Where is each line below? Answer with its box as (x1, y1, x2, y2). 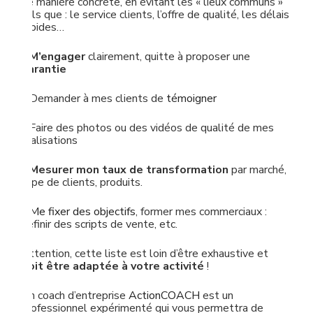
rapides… (21, 20, 64, 35)
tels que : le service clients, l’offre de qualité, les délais (21, 7, 289, 22)
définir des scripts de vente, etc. (21, 217, 177, 232)
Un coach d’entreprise (21, 288, 129, 303)
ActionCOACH (129, 288, 200, 303)
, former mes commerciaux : (136, 204, 267, 219)
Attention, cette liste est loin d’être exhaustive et (21, 246, 268, 261)
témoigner (166, 91, 217, 106)
